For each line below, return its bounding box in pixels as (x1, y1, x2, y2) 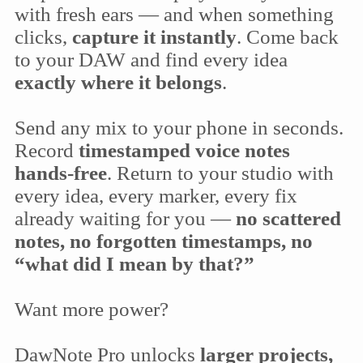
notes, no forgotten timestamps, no (14, 230, 313, 252)
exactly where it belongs (14, 71, 222, 93)
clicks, (14, 26, 72, 48)
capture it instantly (71, 26, 237, 48)
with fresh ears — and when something (14, 3, 334, 25)
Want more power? (14, 298, 169, 320)
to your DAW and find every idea (14, 49, 288, 70)
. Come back (236, 26, 339, 48)
